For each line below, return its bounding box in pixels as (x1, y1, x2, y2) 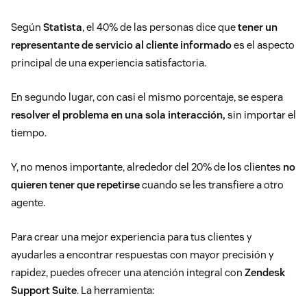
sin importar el (225, 108, 296, 122)
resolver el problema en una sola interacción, (11, 108, 225, 122)
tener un (238, 21, 278, 34)
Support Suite (11, 284, 77, 297)
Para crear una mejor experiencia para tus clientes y (11, 230, 251, 244)
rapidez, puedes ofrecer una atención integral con (11, 266, 245, 280)
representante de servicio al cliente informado (11, 38, 232, 52)
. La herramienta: (77, 284, 154, 297)
